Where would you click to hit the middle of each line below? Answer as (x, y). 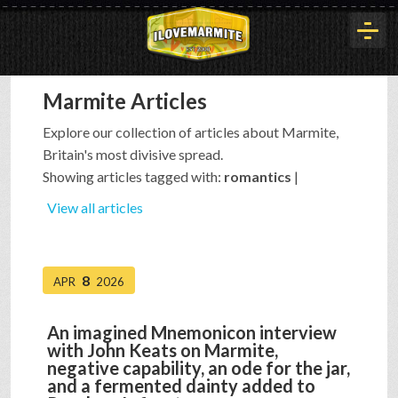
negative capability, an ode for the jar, (199, 368)
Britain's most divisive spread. (133, 155)
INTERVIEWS (69, 358)
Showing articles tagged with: (133, 177)
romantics (258, 177)
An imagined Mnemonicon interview (192, 333)
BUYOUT (53, 293)
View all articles (95, 208)
